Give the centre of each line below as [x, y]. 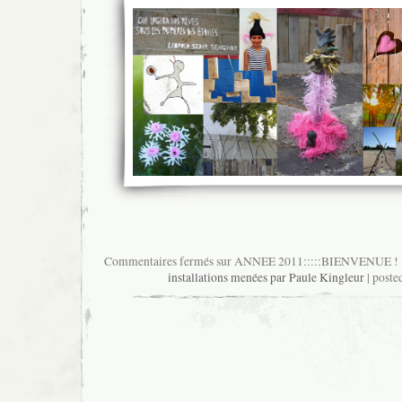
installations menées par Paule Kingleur [266, 278]
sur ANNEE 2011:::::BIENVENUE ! [306, 262]
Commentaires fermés [158, 262]
